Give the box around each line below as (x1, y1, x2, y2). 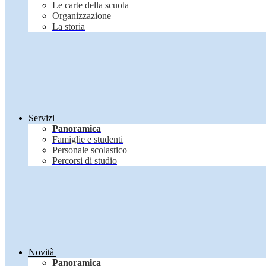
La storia (52, 21, 85, 32)
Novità (28, 247, 54, 258)
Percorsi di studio (52, 156, 117, 166)
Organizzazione (52, 11, 111, 21)
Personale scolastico (52, 145, 127, 156)
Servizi (28, 113, 55, 123)
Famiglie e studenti (52, 134, 123, 145)
